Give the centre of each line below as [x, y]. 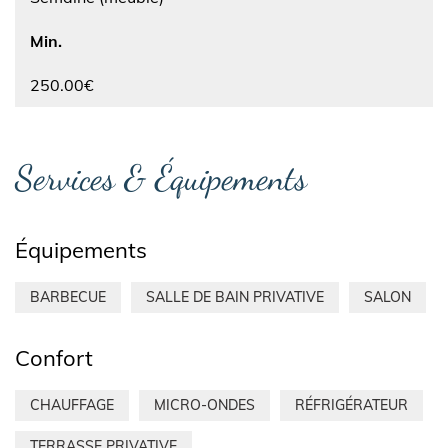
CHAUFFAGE [72, 405]
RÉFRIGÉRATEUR [351, 405]
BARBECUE [68, 297]
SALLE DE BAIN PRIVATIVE [235, 297]
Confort [54, 358]
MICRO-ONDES [204, 405]
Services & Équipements [161, 178]
